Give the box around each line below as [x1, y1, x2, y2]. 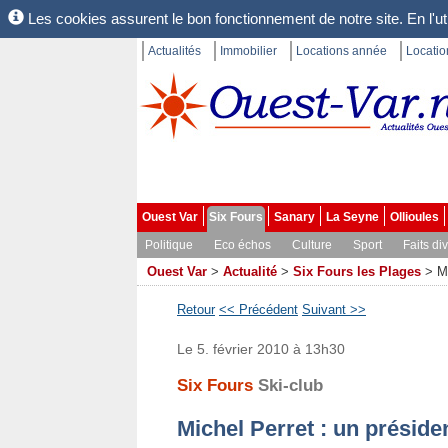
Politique [145, 238, 193, 252]
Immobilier [220, 44, 277, 58]
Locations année [296, 44, 387, 58]
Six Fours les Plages [293, 264, 421, 279]
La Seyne [326, 210, 379, 224]
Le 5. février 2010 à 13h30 [177, 342, 345, 357]
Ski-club [258, 376, 323, 394]
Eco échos [214, 238, 271, 252]
